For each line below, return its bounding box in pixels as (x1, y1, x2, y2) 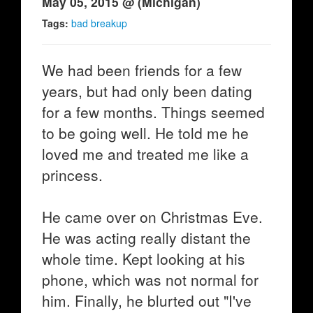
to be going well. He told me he (42, 122, 249, 143)
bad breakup (71, 16, 127, 30)
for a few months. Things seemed (42, 101, 265, 122)
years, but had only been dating (42, 80, 252, 101)
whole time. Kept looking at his (42, 248, 245, 269)
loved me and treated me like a (42, 143, 249, 164)
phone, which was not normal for (42, 269, 259, 290)
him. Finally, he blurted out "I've (42, 290, 252, 311)
